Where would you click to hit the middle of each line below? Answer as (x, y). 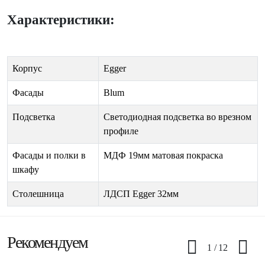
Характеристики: (61, 19)
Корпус (27, 68)
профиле (121, 131)
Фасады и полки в (49, 155)
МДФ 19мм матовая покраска (163, 155)
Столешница (38, 193)
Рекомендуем (47, 242)
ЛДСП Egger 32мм (141, 193)
